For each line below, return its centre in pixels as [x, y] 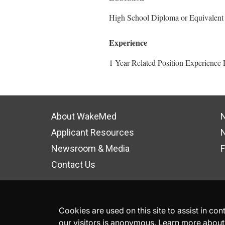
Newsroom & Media [90, 148]
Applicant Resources [93, 132]
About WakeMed [84, 116]
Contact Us [73, 164]
